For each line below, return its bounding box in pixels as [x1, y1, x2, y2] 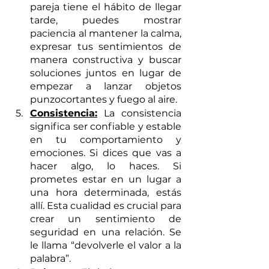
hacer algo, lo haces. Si [30, 160, 181, 172]
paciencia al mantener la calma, [30, 27, 181, 39]
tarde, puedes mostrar [30, 14, 181, 26]
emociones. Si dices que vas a [30, 147, 181, 159]
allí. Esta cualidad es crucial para [30, 199, 181, 211]
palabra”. [30, 252, 71, 264]
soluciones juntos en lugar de [30, 67, 181, 79]
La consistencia [97, 107, 181, 119]
